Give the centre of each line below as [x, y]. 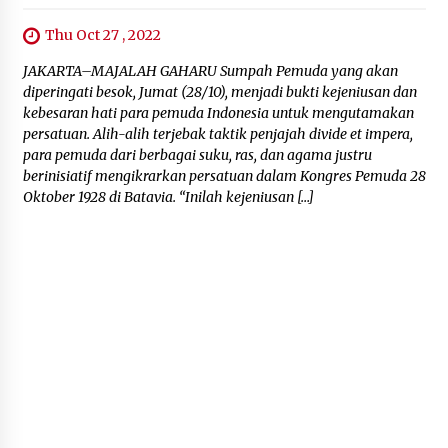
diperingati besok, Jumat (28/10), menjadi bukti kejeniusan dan [219, 92]
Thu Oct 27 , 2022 [102, 35]
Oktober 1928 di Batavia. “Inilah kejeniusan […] [168, 197]
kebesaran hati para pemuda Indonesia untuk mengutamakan [218, 113]
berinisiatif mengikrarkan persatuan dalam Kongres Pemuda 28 [224, 176]
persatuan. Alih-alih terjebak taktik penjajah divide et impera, [217, 134]
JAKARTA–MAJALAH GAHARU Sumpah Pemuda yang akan [210, 71]
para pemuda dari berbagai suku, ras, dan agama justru [197, 155]
